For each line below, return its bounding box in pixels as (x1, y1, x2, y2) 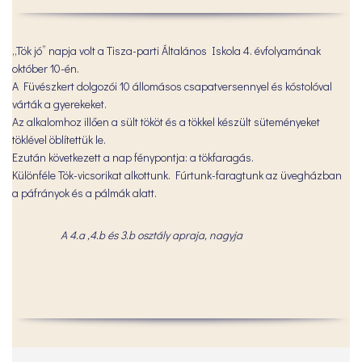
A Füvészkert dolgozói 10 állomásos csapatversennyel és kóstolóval (12, 78, 332, 94)
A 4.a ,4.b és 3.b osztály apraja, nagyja (61, 226, 242, 242)
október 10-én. (12, 60, 79, 76)
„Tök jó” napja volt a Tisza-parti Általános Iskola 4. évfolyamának (12, 42, 321, 58)
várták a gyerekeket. (12, 95, 107, 112)
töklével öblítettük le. (12, 131, 106, 147)
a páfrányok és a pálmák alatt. (12, 184, 157, 200)
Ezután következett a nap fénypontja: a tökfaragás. (12, 149, 254, 165)
